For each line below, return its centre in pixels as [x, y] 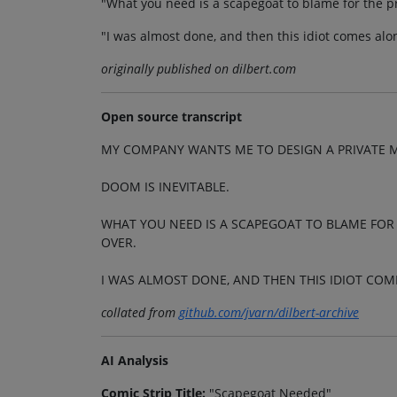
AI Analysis [135, 361]
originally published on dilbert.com [198, 69]
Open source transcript [171, 117]
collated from [140, 313]
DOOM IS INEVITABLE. [165, 187]
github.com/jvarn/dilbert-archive [269, 313]
